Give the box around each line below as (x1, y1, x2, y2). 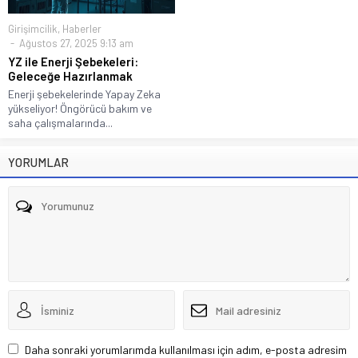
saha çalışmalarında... (8, 116, 113, 130)
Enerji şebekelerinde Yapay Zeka (8, 87, 161, 101)
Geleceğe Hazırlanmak (8, 69, 133, 84)
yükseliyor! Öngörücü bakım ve (8, 101, 152, 116)
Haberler (62, 22, 101, 36)
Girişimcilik (8, 22, 58, 36)
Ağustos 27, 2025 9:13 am (17, 37, 133, 50)
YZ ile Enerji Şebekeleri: (8, 54, 138, 70)
